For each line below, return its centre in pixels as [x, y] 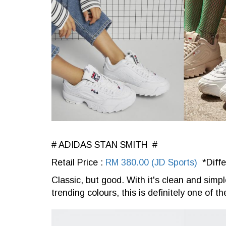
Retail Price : [78, 162]
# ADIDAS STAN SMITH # [104, 145]
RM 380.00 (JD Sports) [151, 162]
